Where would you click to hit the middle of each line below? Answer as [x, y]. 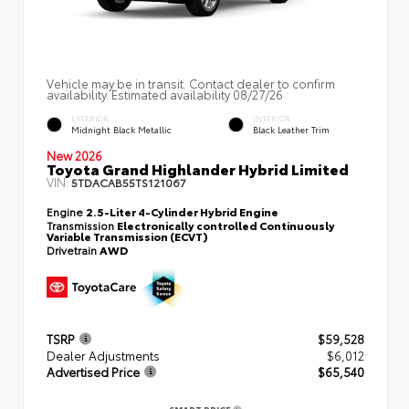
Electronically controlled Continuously [226, 225]
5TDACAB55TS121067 [129, 183]
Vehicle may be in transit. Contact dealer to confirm [191, 84]
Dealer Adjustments [103, 356]
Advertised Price [93, 372]
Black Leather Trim [291, 130]
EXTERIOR [90, 119]
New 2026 [74, 156]
